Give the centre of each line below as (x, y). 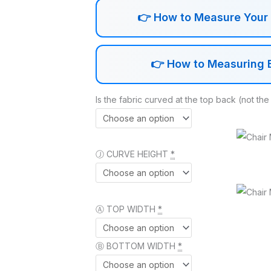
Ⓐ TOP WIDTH (126, 209)
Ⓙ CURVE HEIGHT (132, 154)
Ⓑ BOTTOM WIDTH (135, 246)
